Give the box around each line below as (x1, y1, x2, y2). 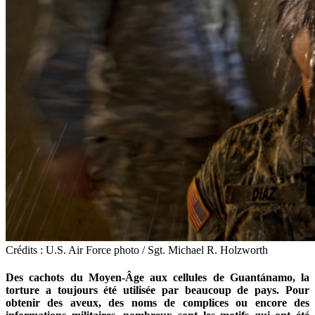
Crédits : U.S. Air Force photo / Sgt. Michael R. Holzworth (6, 243, 268, 256)
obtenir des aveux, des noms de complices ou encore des (6, 297, 309, 309)
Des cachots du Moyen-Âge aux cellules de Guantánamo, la (6, 271, 309, 284)
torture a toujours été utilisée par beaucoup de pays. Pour (6, 284, 309, 297)
